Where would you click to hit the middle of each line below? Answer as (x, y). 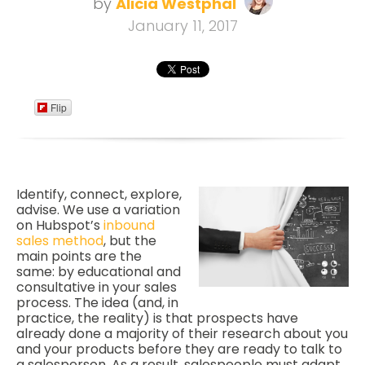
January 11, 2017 (182, 26)
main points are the (79, 256)
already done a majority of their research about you (182, 334)
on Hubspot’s (60, 225)
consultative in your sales (97, 287)
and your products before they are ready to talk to (179, 349)
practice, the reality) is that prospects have (157, 318)
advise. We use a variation (98, 210)
